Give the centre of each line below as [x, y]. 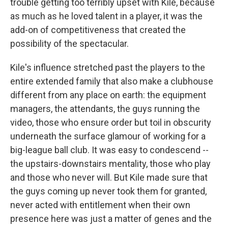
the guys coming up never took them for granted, [108, 191]
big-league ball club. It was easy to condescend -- [109, 150]
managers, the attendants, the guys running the [105, 109]
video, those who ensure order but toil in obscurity [111, 122]
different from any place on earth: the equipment [108, 95]
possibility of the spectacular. [69, 44]
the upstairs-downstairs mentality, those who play [110, 164]
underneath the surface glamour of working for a [108, 136]
